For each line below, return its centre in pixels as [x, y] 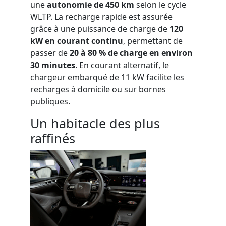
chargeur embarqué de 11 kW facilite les [107, 77]
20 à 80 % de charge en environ [130, 53]
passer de [49, 53]
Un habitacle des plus [95, 123]
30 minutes [53, 65]
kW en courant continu [77, 41]
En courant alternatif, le [124, 65]
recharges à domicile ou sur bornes [98, 89]
